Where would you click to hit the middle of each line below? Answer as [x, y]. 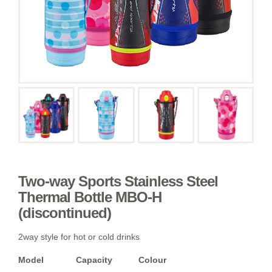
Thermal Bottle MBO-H [90, 197]
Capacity [94, 260]
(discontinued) [65, 213]
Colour [152, 260]
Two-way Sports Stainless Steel [118, 182]
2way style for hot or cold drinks [79, 237]
